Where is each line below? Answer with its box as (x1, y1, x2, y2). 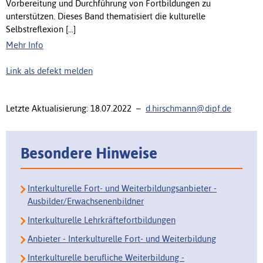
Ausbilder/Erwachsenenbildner (28, 196, 144, 207)
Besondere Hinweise (21, 144, 157, 162)
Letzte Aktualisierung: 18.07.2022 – (6, 103, 146, 113)
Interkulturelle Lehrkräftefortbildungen (28, 215, 176, 225)
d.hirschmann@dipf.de (146, 103, 231, 113)
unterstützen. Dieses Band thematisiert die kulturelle (6, 11, 205, 21)
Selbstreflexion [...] (6, 23, 76, 34)
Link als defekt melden (6, 65, 93, 76)
